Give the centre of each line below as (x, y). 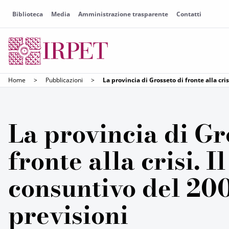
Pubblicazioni (64, 80)
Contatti (189, 14)
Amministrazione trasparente (123, 14)
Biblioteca (28, 14)
